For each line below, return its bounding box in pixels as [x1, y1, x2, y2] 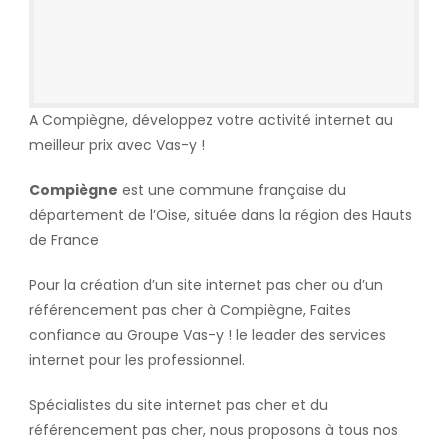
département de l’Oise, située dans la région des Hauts [28, 204, 412, 225]
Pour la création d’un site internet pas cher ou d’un [28, 274, 383, 295]
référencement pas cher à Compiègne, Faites [28, 299, 351, 320]
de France [28, 229, 99, 250]
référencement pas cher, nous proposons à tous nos [28, 419, 398, 440]
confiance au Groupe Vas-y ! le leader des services [28, 324, 386, 345]
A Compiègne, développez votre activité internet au [28, 109, 393, 130]
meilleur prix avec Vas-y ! [28, 134, 205, 155]
